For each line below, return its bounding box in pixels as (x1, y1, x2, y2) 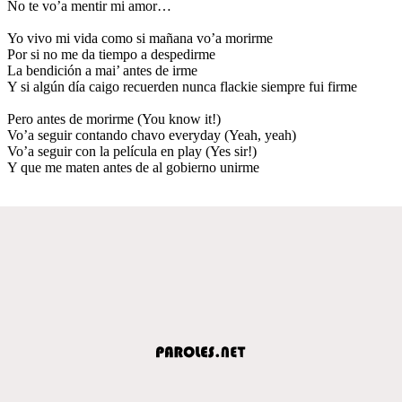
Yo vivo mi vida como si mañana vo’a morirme (7, 30, 273, 46)
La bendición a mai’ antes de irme (7, 62, 197, 78)
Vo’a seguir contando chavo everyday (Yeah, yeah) (7, 127, 296, 143)
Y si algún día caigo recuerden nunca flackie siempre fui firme (7, 78, 357, 94)
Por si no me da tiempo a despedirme (7, 46, 215, 62)
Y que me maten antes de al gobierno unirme (7, 159, 259, 175)
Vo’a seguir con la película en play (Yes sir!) (7, 143, 257, 159)
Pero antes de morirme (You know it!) (7, 110, 221, 127)
